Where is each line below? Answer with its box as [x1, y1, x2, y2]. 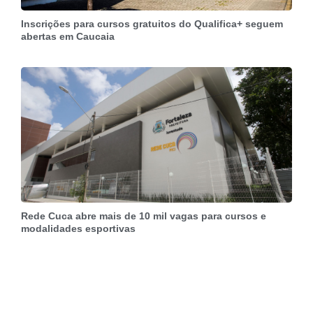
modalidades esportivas [21, 223, 136, 235]
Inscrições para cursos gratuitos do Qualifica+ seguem [21, 18, 283, 30]
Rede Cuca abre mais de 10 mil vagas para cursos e [21, 210, 266, 222]
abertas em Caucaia [21, 31, 115, 43]
